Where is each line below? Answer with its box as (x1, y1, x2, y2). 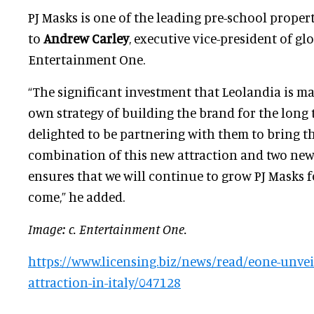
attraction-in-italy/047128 (28, 273, 181, 290)
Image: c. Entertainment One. (28, 220, 187, 237)
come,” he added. (28, 188, 125, 205)
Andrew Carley (43, 29, 129, 46)
